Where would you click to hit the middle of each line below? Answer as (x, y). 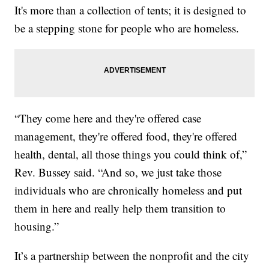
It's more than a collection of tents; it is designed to (131, 10)
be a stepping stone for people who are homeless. (127, 28)
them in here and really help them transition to (120, 208)
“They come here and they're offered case (108, 118)
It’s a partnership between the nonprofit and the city (132, 255)
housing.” (37, 226)
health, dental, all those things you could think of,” (131, 154)
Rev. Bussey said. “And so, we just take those (118, 172)
